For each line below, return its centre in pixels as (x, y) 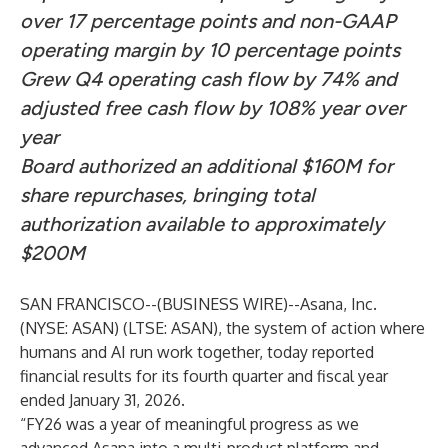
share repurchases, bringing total (167, 195)
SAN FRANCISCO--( (91, 304)
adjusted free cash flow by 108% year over (212, 108)
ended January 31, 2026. (102, 400)
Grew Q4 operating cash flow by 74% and (208, 79)
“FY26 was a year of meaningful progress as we (189, 424)
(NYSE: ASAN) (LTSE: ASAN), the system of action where (222, 328)
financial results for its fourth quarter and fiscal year (204, 376)
